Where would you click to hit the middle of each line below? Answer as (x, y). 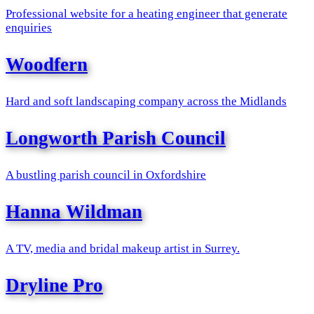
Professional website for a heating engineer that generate (146, 13)
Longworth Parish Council (116, 138)
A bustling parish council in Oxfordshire (106, 175)
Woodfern (47, 64)
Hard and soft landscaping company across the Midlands (146, 101)
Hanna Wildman (74, 211)
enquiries (29, 27)
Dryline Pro (54, 285)
